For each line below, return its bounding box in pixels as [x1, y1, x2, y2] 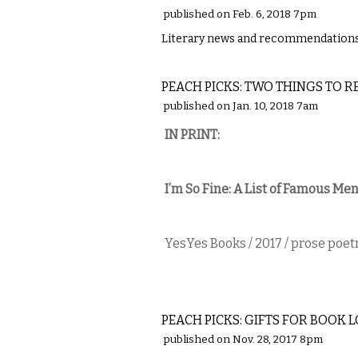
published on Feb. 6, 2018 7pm [163, 8, 316, 21]
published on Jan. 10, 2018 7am [163, 100, 318, 113]
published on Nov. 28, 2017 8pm [163, 333, 323, 346]
